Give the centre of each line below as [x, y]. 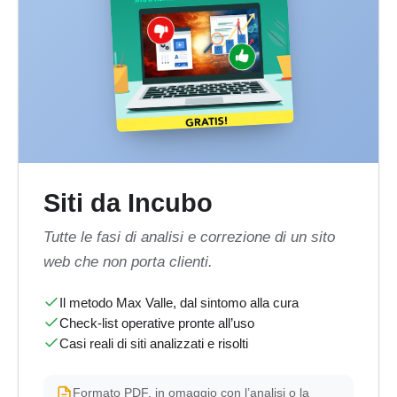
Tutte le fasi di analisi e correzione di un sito [189, 237]
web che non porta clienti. [128, 261]
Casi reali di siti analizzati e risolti [154, 343]
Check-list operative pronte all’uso [157, 323]
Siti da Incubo [128, 203]
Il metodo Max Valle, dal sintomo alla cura [179, 302]
